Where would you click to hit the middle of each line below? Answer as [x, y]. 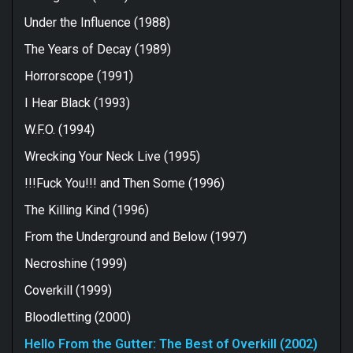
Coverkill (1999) [68, 290]
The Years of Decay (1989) [98, 49]
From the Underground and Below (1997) [136, 236]
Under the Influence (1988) [97, 22]
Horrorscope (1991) [79, 76]
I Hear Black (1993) [77, 102]
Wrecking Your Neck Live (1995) [112, 156]
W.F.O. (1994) [59, 129]
